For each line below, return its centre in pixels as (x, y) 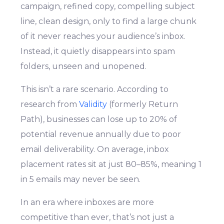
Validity (93, 104)
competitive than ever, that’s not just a (97, 217)
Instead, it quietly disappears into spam (98, 51)
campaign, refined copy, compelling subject (108, 6)
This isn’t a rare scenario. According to (95, 89)
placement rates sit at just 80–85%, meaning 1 (111, 164)
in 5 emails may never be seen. (81, 179)
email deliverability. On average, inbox (95, 149)
